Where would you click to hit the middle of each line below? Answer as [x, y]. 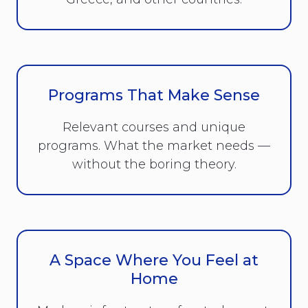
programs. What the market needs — [154, 145]
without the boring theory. [154, 164]
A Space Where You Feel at [154, 260]
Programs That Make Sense [154, 95]
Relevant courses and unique [154, 127]
